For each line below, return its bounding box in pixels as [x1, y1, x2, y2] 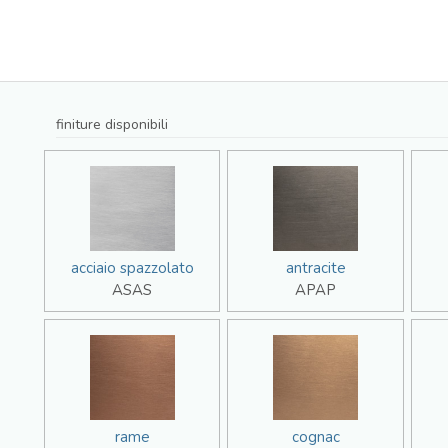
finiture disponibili [55, 114, 168, 134]
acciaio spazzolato [70, 257, 194, 278]
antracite [285, 257, 346, 278]
